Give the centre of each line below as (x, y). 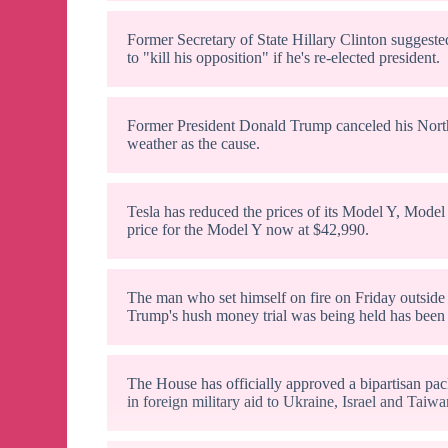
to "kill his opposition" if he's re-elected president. (284, 58)
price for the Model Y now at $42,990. (248, 230)
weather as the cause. (194, 144)
